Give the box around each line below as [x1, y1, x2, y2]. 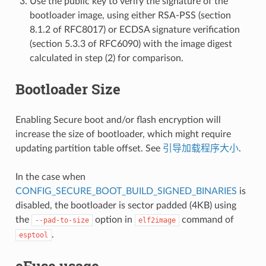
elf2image [138, 216, 176, 224]
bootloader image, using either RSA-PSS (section [29, 10, 231, 20]
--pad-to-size [34, 216, 89, 224]
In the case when [15, 172, 85, 182]
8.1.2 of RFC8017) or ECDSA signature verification [29, 24, 240, 34]
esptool [18, 230, 48, 239]
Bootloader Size [15, 79, 121, 99]
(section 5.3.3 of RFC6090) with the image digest [29, 39, 232, 49]
